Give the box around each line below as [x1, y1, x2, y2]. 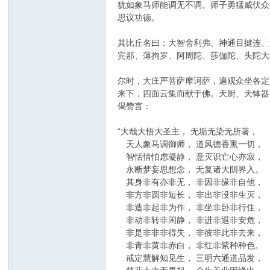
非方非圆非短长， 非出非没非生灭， [118, 190, 264, 200]
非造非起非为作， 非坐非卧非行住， [118, 202, 264, 213]
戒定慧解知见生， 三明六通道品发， [118, 253, 264, 263]
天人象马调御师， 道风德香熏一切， [118, 139, 264, 149]
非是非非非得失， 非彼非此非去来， [118, 228, 264, 238]
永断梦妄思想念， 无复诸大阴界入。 [118, 165, 264, 175]
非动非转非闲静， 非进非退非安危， [118, 215, 264, 225]
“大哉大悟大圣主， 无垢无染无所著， [118, 127, 259, 137]
